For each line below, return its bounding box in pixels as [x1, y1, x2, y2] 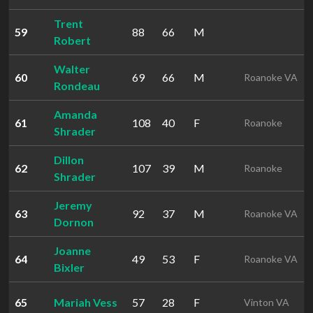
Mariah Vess [54, 296, 117, 309]
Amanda [54, 108, 97, 121]
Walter [54, 62, 90, 75]
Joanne [54, 244, 91, 257]
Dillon [54, 153, 84, 166]
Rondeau [54, 79, 100, 92]
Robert [54, 34, 91, 47]
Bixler [54, 261, 85, 274]
